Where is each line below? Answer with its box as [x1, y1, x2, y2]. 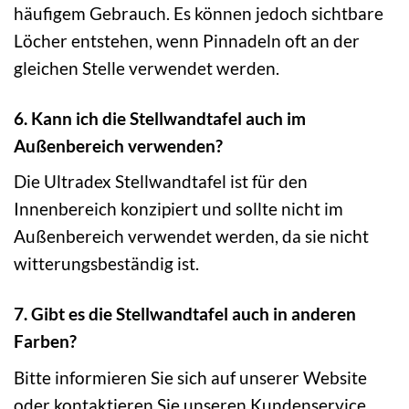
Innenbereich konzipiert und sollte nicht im [14, 198, 343, 220]
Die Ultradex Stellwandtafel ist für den [14, 171, 308, 193]
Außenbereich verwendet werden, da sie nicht [14, 225, 369, 247]
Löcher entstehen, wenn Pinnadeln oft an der [14, 29, 360, 51]
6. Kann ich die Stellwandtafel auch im [14, 107, 306, 129]
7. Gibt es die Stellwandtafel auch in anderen [14, 303, 356, 325]
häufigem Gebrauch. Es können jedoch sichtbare [14, 2, 383, 24]
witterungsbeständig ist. [14, 253, 199, 275]
